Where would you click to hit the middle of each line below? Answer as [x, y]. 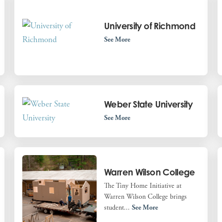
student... [118, 207]
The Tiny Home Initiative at [143, 186]
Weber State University [148, 104]
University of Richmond [150, 26]
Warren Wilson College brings [146, 196]
